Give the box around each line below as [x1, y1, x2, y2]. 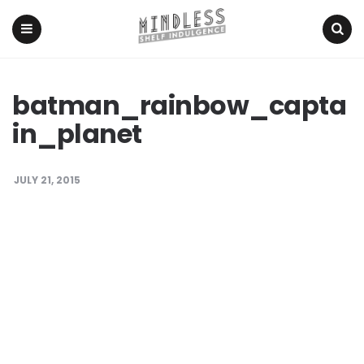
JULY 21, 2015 [14, 173, 80, 188]
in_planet [12, 115, 142, 153]
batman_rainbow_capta [12, 87, 346, 124]
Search [314, 47, 359, 67]
